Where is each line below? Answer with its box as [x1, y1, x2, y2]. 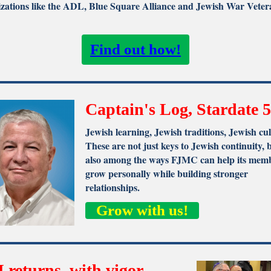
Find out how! [90, 41, 181, 57]
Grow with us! [96, 202, 188, 218]
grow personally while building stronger [85, 166, 248, 180]
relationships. [85, 180, 140, 194]
